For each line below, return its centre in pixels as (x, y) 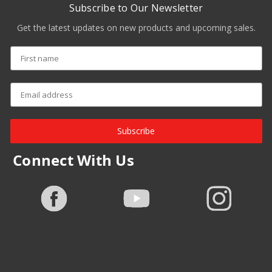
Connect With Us (73, 160)
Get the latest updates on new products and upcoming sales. (136, 28)
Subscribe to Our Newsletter (136, 8)
